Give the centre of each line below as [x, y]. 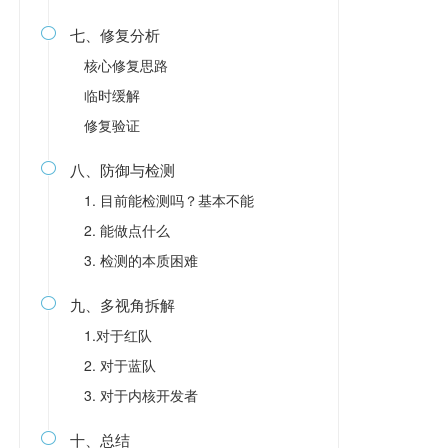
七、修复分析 [114, 34]
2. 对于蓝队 [119, 365]
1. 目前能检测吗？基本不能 [168, 200]
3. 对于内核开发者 [140, 395]
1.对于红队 [117, 335]
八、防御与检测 [122, 169]
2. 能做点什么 [126, 230]
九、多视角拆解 [122, 304]
